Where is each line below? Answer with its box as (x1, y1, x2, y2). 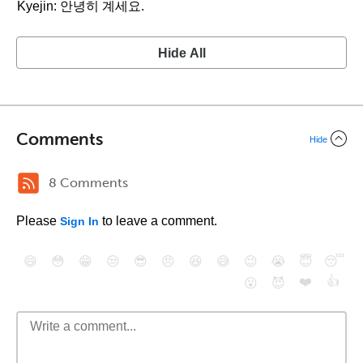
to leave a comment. (99, 214, 217, 228)
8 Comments (49, 175, 128, 190)
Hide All (157, 46, 206, 60)
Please (16, 214, 60, 228)
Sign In (60, 215, 99, 228)
